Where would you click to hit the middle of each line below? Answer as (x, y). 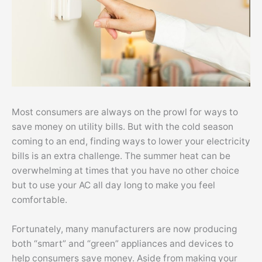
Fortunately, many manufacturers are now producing (124, 229)
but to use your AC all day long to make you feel (113, 185)
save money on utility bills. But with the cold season (123, 127)
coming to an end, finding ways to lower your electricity (131, 142)
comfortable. (39, 200)
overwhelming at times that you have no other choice (125, 171)
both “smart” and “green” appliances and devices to (123, 244)
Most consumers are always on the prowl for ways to (125, 112)
